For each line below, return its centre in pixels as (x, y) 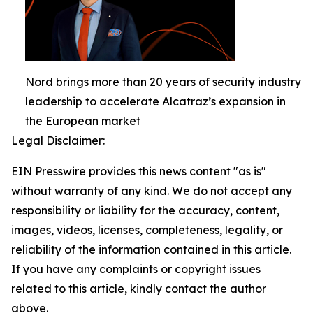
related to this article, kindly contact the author (139, 289)
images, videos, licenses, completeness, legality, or (147, 230)
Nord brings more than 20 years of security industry (163, 82)
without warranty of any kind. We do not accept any (152, 191)
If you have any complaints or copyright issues (136, 269)
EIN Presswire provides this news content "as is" (139, 171)
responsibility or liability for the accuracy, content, (145, 210)
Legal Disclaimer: (58, 140)
